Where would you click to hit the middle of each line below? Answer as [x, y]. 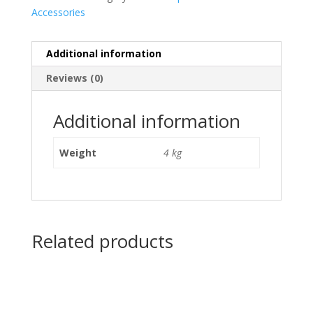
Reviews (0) [74, 78]
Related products [102, 241]
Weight [78, 152]
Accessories [58, 12]
